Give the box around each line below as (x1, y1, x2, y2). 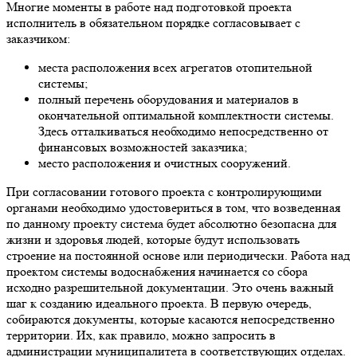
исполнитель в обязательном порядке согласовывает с (6, 14, 300, 30)
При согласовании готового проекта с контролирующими (6, 183, 322, 199)
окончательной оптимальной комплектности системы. (38, 107, 334, 123)
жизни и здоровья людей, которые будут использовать (6, 231, 300, 247)
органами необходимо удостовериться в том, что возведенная (6, 199, 340, 215)
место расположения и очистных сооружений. (38, 155, 291, 171)
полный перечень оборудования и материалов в (38, 91, 299, 107)
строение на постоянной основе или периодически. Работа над (6, 247, 350, 263)
